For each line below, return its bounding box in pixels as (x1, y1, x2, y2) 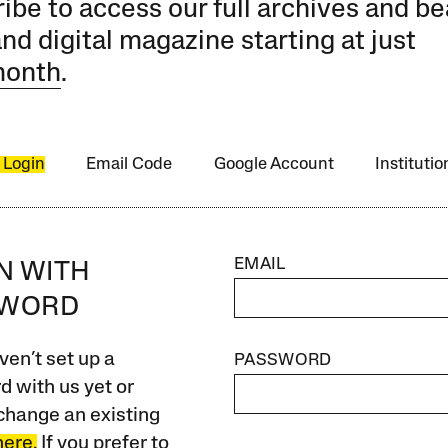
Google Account (213, 155, 334, 173)
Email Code (86, 155, 173, 173)
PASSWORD (234, 351, 332, 369)
